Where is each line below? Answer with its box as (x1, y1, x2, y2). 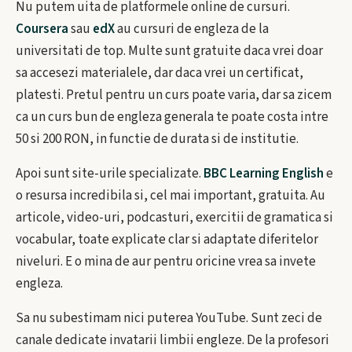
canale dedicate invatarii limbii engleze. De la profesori (16, 331, 329, 350)
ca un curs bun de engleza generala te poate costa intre (16, 108, 328, 126)
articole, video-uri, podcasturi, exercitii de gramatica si (16, 208, 333, 227)
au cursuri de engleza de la (115, 20, 269, 38)
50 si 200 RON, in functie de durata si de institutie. (16, 130, 299, 148)
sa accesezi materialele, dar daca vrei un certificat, (16, 64, 303, 82)
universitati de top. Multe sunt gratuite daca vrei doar (16, 42, 323, 60)
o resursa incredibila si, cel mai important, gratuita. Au (16, 186, 325, 205)
